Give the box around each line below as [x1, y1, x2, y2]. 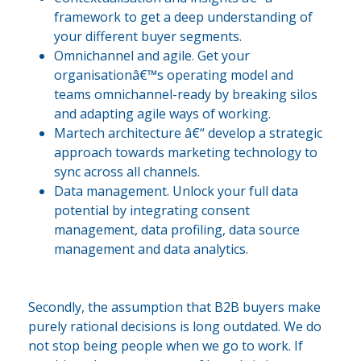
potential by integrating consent [54, 201, 250, 220]
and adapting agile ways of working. [54, 105, 271, 123]
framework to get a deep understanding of [54, 8, 313, 27]
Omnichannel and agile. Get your [54, 47, 250, 65]
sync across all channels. [54, 163, 200, 181]
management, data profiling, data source [54, 221, 300, 239]
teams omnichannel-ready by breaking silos [54, 85, 317, 104]
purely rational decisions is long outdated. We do [28, 317, 322, 336]
